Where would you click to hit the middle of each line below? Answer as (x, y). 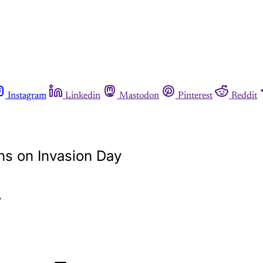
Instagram (27, 95)
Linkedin (83, 95)
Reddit (244, 95)
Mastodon (139, 95)
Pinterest (195, 95)
